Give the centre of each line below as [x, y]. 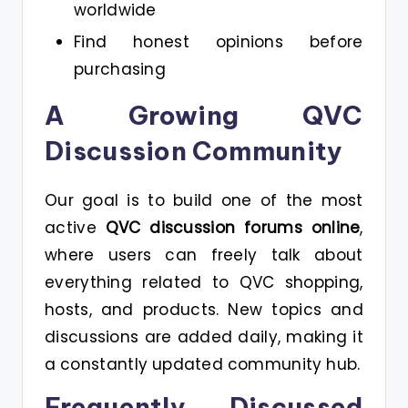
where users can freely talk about [204, 255]
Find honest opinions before [219, 42]
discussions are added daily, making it [204, 337]
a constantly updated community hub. [203, 365]
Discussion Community [194, 151]
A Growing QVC [204, 116]
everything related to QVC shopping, [204, 283]
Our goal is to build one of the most [204, 201]
